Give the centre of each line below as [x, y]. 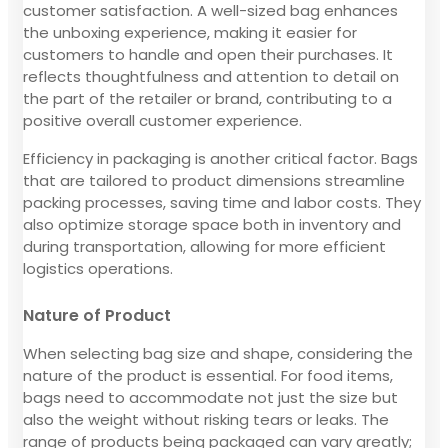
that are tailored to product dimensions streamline [214, 180]
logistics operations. [98, 268]
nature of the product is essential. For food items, [208, 375]
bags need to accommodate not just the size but [210, 397]
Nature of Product [97, 315]
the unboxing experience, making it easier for [190, 32]
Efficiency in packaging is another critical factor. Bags [220, 158]
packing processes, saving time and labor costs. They [222, 202]
